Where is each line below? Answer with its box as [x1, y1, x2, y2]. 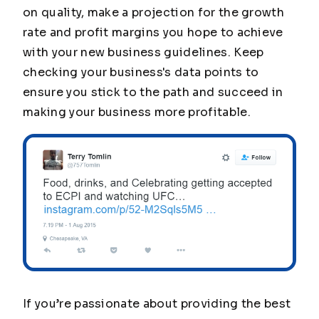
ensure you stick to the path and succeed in [23, 85, 283, 100]
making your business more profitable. [23, 105, 251, 120]
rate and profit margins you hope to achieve [23, 25, 283, 40]
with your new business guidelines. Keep [23, 45, 264, 60]
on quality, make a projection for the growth [23, 5, 285, 20]
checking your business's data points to [23, 65, 259, 80]
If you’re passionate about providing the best [23, 296, 291, 311]
